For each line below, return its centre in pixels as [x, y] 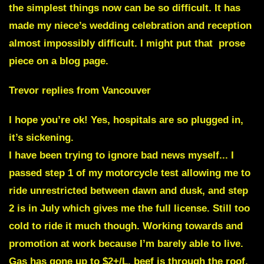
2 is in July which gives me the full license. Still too [129, 208]
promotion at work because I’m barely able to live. [126, 243]
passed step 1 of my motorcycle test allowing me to [130, 173]
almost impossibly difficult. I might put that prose [127, 43]
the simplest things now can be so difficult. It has [125, 8]
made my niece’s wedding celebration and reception [130, 25]
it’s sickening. [41, 137]
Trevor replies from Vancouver [80, 90]
